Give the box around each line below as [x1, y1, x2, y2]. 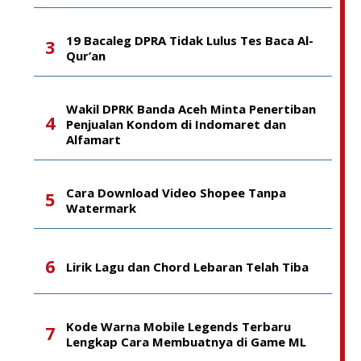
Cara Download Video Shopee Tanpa [66, 184, 286, 201]
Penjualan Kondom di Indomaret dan [66, 115, 286, 132]
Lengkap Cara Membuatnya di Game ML [66, 333, 306, 350]
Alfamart [66, 131, 121, 147]
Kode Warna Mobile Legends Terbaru [66, 317, 291, 334]
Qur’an [66, 47, 106, 64]
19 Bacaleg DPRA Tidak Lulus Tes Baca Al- [66, 31, 313, 48]
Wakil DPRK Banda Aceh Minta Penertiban [66, 100, 316, 117]
